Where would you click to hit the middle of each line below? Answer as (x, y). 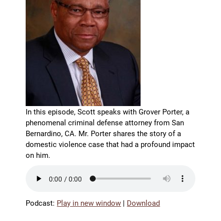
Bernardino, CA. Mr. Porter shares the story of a (104, 133)
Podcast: (41, 203)
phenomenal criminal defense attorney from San (105, 123)
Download (144, 203)
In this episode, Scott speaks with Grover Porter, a (108, 112)
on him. (38, 155)
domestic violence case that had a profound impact (110, 144)
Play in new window (89, 203)
